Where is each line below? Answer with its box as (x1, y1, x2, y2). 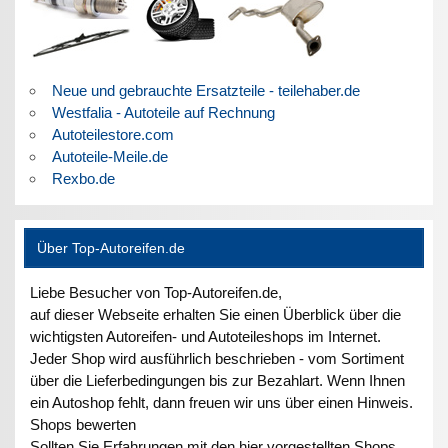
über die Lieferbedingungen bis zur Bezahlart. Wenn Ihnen (30, 371, 406, 389)
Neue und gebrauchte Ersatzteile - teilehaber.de (51, 81, 360, 99)
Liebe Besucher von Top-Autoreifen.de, (30, 283, 283, 301)
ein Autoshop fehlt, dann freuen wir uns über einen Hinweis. (30, 393, 414, 411)
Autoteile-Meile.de (51, 147, 168, 165)
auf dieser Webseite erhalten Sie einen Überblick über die (30, 305, 402, 323)
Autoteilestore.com (51, 125, 174, 143)
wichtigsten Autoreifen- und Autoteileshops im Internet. (30, 327, 382, 345)
